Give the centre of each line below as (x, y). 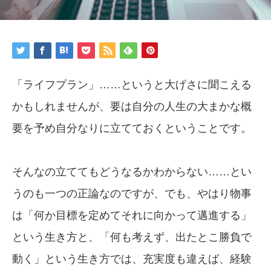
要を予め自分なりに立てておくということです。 (132, 128)
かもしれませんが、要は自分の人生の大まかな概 (132, 106)
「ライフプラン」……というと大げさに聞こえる (132, 84)
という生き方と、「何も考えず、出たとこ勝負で (132, 237)
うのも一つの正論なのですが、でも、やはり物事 (132, 193)
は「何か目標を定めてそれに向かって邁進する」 (132, 215)
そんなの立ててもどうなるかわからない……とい (132, 171)
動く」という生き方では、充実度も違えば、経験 (132, 259)
